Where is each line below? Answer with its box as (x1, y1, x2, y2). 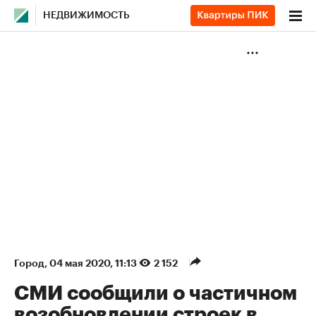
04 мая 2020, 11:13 (49, 258, 139, 268)
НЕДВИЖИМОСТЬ (43, 11, 130, 20)
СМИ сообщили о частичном (14, 284, 297, 303)
